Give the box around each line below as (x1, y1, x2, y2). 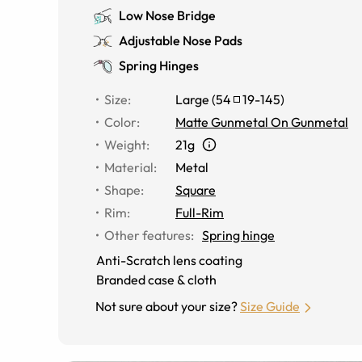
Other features (104, 227, 191, 243)
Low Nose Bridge (119, 7, 216, 23)
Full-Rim (175, 204, 224, 221)
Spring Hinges (119, 57, 199, 74)
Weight (104, 137, 146, 153)
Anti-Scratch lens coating (96, 252, 242, 268)
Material (104, 159, 154, 175)
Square (175, 182, 216, 198)
